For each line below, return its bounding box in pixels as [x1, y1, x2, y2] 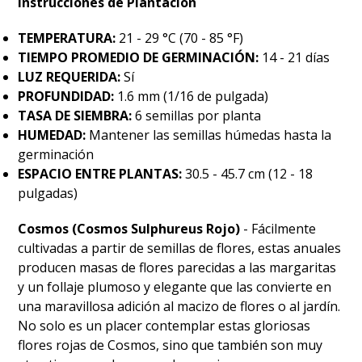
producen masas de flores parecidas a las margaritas [18, 258, 337, 276]
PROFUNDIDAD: [18, 86, 115, 105]
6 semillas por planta [132, 106, 262, 124]
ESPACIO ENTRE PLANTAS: [18, 164, 183, 183]
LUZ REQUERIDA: [18, 67, 121, 86]
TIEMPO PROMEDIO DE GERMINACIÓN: [18, 48, 259, 66]
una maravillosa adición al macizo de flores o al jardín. [18, 297, 341, 315]
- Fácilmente [240, 219, 317, 238]
